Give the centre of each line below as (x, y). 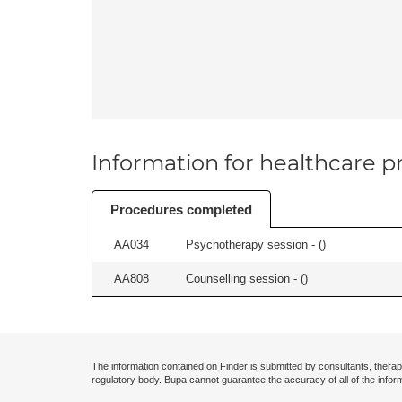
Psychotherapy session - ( (254, 245)
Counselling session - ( (245, 279)
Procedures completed (181, 210)
